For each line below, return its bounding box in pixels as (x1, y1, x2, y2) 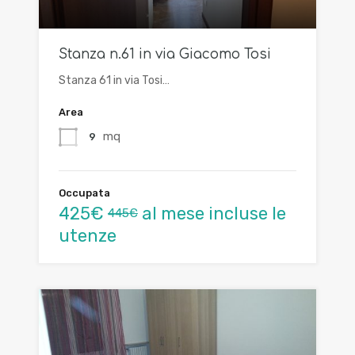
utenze (59, 225, 116, 247)
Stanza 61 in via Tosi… (59, 74, 170, 88)
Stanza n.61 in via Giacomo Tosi (59, 47, 271, 63)
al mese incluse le (138, 203, 286, 225)
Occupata (59, 187, 110, 200)
